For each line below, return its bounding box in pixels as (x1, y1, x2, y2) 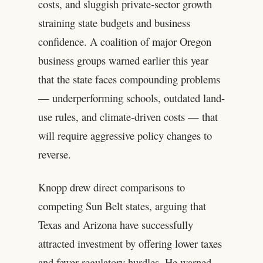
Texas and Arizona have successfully (38, 217, 193, 232)
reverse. (38, 146, 71, 161)
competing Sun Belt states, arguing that (38, 198, 206, 213)
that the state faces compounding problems (38, 71, 220, 86)
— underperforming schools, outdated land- (38, 90, 225, 105)
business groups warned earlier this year (38, 52, 208, 68)
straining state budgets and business (38, 15, 190, 30)
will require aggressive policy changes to (38, 127, 212, 143)
